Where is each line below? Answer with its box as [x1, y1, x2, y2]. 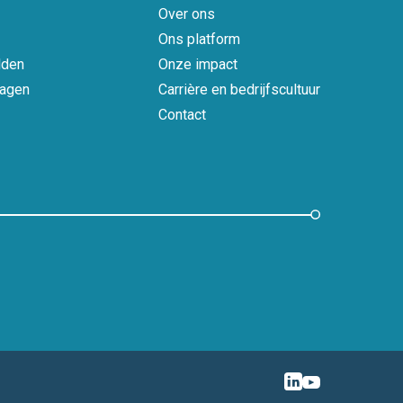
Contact [157, 106, 206, 123]
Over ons [157, 5, 215, 22]
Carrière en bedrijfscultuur [157, 81, 320, 98]
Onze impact [157, 56, 237, 73]
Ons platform [157, 31, 240, 48]
